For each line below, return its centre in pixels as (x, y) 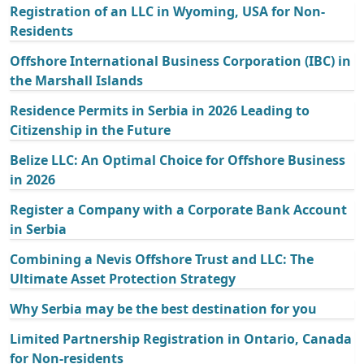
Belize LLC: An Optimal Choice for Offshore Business (178, 160)
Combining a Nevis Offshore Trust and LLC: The (162, 260)
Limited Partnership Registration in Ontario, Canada (181, 339)
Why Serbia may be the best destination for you (163, 309)
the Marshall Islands (76, 81)
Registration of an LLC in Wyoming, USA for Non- (167, 12)
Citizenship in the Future (90, 130)
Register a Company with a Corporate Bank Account (178, 210)
